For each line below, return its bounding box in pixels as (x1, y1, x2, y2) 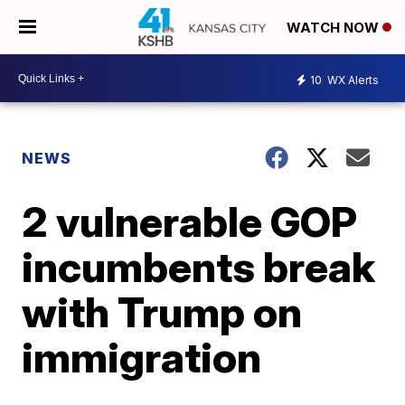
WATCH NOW (287, 19, 382, 37)
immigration (22, 332, 262, 382)
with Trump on (22, 287, 303, 337)
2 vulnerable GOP (22, 196, 358, 247)
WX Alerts (325, 72, 379, 87)
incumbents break (22, 241, 376, 292)
